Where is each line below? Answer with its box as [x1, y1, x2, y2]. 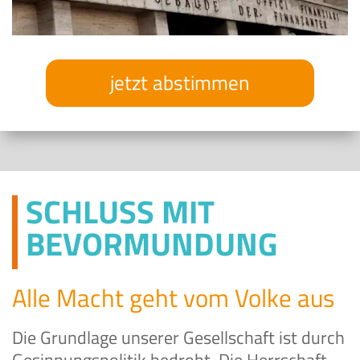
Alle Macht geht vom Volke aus [12, 277, 334, 317]
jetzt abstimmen [110, 67, 250, 99]
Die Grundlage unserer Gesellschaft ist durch [12, 323, 345, 351]
